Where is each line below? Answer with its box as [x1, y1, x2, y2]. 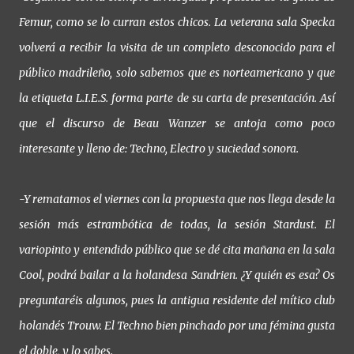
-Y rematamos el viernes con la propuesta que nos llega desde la [19, 192, 335, 207]
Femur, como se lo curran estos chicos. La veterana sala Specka [19, 15, 335, 30]
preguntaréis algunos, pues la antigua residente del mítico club [19, 293, 335, 308]
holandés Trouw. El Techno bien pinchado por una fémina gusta [19, 318, 335, 333]
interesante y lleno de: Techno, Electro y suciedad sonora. [19, 141, 299, 156]
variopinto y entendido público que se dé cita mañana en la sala [19, 243, 335, 258]
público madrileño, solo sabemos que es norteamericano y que [19, 66, 335, 81]
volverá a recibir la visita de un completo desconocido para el [19, 40, 335, 55]
